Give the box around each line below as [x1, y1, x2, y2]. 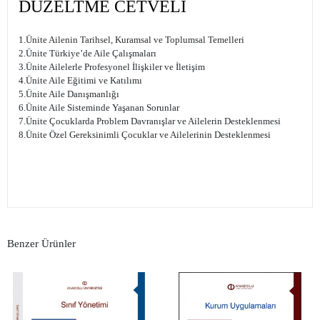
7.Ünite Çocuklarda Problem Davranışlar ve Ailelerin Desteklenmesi [19, 116, 281, 127]
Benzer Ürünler [7, 237, 76, 249]
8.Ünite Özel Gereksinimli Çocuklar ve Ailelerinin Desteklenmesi [19, 129, 271, 141]
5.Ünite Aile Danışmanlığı [19, 89, 119, 100]
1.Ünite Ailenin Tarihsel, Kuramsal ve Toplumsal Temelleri [19, 34, 244, 46]
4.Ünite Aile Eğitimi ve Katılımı [19, 75, 142, 86]
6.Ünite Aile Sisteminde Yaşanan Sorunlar [19, 102, 179, 114]
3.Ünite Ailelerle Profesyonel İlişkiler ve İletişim [19, 61, 205, 73]
